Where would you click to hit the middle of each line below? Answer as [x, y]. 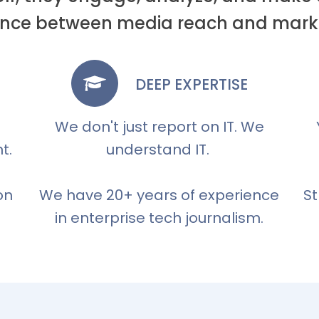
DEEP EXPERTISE [191, 84]
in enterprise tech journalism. [159, 218]
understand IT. [159, 150]
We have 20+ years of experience [159, 195]
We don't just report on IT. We [159, 127]
